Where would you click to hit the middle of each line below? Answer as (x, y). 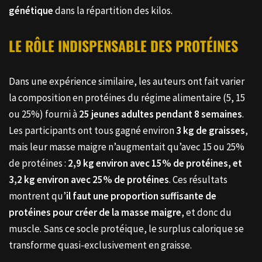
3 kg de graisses (211, 130)
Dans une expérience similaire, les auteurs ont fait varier (127, 81)
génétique (31, 10)
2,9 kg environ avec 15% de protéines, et (155, 163)
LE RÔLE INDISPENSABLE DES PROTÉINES (123, 45)
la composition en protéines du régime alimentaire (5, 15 (127, 97)
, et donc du (206, 212)
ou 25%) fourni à (44, 114)
